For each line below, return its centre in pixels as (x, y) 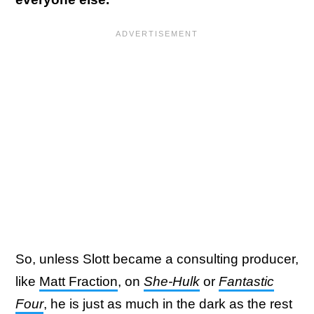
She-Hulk (172, 281)
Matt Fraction (78, 281)
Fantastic (246, 281)
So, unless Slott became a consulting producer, (157, 259)
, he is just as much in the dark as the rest (168, 304)
